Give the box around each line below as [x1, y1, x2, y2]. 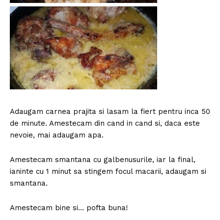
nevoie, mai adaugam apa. [10, 130, 104, 139]
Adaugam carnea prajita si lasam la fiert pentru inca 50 [10, 107, 210, 116]
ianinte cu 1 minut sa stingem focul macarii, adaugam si [10, 166, 206, 176]
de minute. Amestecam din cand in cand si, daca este [10, 118, 200, 128]
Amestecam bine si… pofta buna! [10, 203, 128, 212]
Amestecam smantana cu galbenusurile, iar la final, [10, 155, 195, 164]
